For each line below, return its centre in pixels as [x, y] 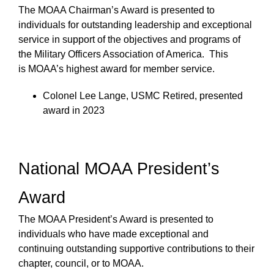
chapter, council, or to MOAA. [81, 263]
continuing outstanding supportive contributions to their [136, 249]
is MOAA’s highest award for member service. [117, 69]
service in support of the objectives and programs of [129, 39]
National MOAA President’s [119, 169]
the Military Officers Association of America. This [123, 54]
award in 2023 [74, 110]
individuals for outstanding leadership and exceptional [135, 25]
